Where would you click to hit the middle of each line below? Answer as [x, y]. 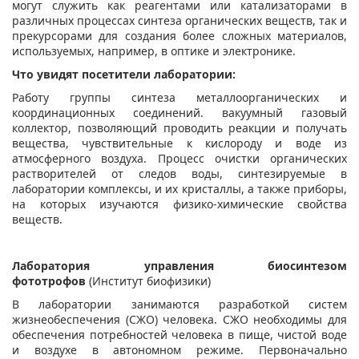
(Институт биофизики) [148, 281]
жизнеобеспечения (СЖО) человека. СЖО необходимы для [179, 320]
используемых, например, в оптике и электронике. [154, 51]
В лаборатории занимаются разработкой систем [179, 305]
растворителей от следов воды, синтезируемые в [179, 174]
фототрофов [49, 281]
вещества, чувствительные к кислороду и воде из [179, 143]
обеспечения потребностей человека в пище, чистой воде [179, 335]
